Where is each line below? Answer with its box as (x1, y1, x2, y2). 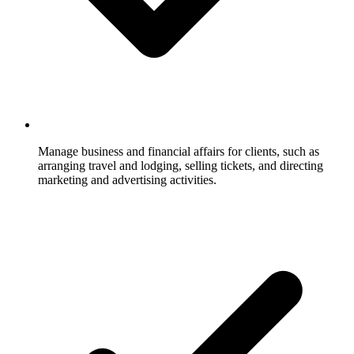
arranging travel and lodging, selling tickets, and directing (38, 158, 323, 172)
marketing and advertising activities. (38, 172, 217, 186)
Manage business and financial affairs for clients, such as (38, 144, 319, 158)
